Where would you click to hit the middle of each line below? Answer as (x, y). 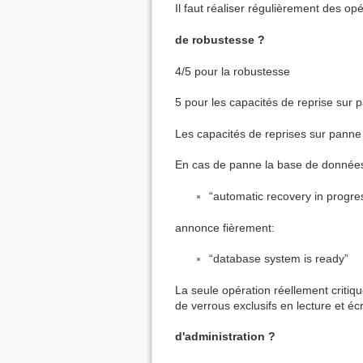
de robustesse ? (220, 40)
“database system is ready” (279, 259)
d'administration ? (225, 337)
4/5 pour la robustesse (233, 71)
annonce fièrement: (225, 227)
